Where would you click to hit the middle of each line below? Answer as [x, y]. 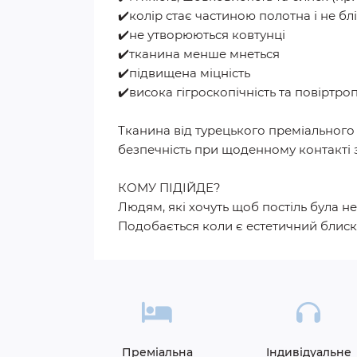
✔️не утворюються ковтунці [203, 35]
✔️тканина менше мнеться [200, 54]
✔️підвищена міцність [184, 73]
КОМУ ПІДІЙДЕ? [171, 188]
